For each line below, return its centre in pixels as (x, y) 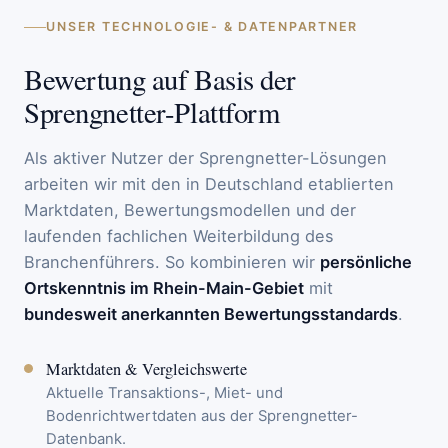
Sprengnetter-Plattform (152, 111)
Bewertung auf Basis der (160, 78)
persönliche (366, 261)
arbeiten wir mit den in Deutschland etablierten (209, 183)
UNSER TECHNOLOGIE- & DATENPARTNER (202, 27)
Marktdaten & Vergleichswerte (147, 368)
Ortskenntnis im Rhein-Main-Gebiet (164, 287)
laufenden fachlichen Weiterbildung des (179, 235)
